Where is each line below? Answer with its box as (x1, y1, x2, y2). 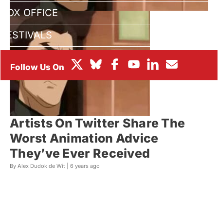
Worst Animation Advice (10, 131, 159, 146)
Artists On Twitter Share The (10, 116, 185, 131)
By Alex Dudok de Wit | (10, 163, 70, 170)
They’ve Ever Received (10, 146, 150, 161)
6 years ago (70, 163, 100, 170)
